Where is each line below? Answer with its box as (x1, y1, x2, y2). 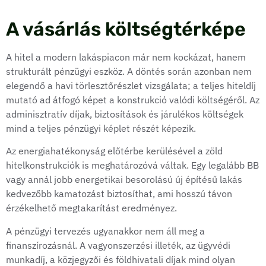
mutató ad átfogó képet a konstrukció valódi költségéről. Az (6, 93, 259, 106)
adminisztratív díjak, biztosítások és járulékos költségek (6, 107, 243, 120)
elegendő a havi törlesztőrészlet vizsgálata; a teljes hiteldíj (6, 79, 256, 91)
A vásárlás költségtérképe (6, 17, 246, 40)
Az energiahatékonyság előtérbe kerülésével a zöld (6, 145, 223, 157)
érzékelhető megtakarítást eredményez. (6, 202, 177, 214)
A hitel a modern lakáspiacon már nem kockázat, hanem (6, 50, 246, 63)
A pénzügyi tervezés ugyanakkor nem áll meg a (6, 224, 205, 237)
